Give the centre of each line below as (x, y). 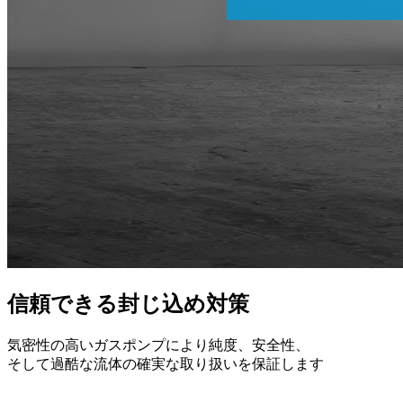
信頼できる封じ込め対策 (128, 304)
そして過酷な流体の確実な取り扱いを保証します (166, 363)
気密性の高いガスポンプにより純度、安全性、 (158, 345)
